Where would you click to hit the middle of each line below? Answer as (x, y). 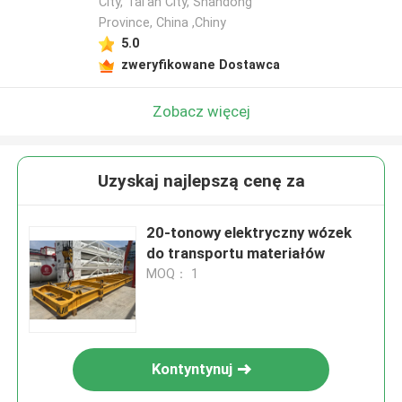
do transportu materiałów (236, 253)
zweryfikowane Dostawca (200, 64)
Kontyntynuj (192, 369)
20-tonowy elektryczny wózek (249, 233)
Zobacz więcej (201, 111)
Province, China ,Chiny (162, 23)
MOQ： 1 (173, 274)
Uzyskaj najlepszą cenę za (201, 181)
